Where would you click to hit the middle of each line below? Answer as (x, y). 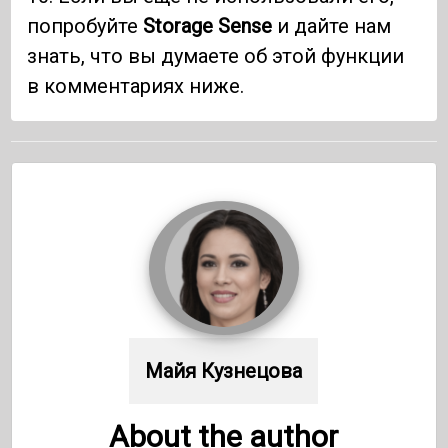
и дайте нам (332, 25)
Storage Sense (208, 25)
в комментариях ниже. (136, 85)
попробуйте (85, 25)
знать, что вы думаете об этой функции (216, 55)
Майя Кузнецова (224, 370)
